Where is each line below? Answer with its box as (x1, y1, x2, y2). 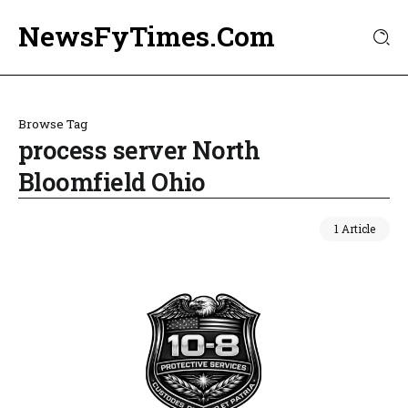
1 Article (334, 221, 375, 236)
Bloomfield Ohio (18, 166, 206, 198)
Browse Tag (18, 116, 87, 132)
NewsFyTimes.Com (18, 18, 275, 54)
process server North (18, 134, 260, 166)
